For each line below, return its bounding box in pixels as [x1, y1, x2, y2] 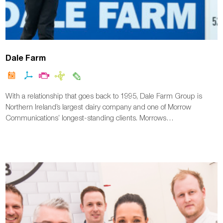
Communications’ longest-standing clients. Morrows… [5, 113, 174, 122]
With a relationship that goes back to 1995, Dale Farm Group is [5, 91, 203, 101]
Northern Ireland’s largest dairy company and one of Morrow [5, 102, 192, 111]
